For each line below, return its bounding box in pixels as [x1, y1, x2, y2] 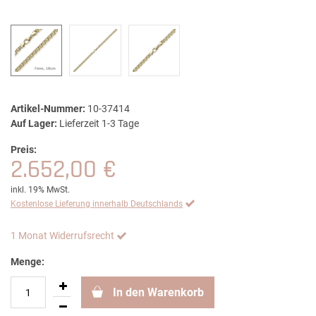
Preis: [11, 144, 37, 156]
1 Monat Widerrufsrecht [11, 230, 114, 242]
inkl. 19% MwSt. [11, 185, 70, 195]
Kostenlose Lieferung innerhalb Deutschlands [11, 199, 183, 209]
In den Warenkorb [113, 286, 204, 300]
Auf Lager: [11, 118, 57, 130]
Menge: [11, 256, 44, 268]
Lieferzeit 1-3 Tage [59, 118, 139, 130]
